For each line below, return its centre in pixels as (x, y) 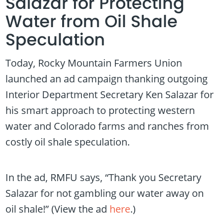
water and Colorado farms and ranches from (108, 126)
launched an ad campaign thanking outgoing (107, 79)
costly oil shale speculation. (68, 142)
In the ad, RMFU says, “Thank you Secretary (104, 178)
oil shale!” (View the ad (58, 209)
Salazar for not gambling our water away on (105, 193)
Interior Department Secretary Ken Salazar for (110, 95)
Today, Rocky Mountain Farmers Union (94, 63)
